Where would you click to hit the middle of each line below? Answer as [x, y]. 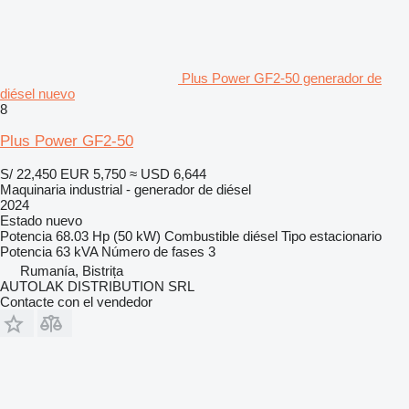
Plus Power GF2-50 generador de [282, 78]
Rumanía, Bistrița [72, 270]
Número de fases [153, 251]
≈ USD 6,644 [168, 173]
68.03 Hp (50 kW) [108, 236]
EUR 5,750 [93, 173]
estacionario [346, 236]
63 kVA [77, 251]
